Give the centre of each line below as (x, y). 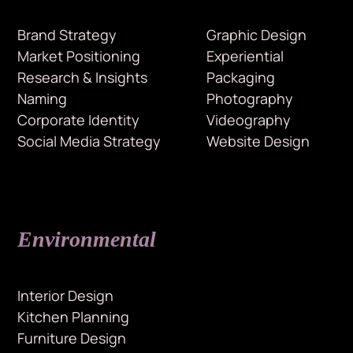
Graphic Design (256, 35)
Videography (248, 120)
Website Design (258, 141)
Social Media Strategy (89, 141)
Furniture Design (72, 338)
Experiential (245, 56)
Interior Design (66, 296)
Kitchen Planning (74, 317)
